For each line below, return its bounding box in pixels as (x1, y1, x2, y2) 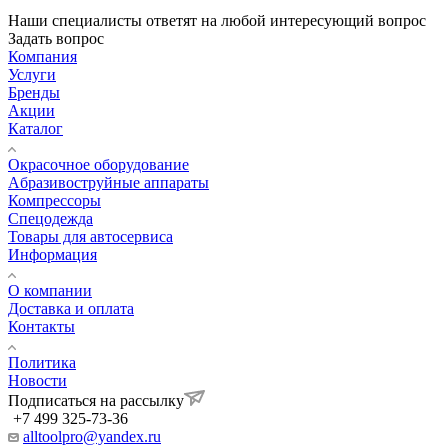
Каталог (8, 119, 63, 137)
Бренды (8, 83, 60, 101)
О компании (8, 281, 92, 299)
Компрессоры (8, 191, 101, 209)
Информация (8, 245, 97, 263)
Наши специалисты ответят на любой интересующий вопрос (8, 11, 426, 29)
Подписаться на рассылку (8, 391, 184, 409)
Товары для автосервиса (8, 227, 173, 245)
